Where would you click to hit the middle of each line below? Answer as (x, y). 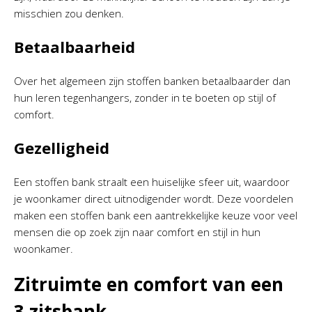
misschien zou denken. (69, 13)
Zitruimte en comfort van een (149, 284)
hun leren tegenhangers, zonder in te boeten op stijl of (145, 97)
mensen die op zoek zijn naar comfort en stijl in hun (137, 232)
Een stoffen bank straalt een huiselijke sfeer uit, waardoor (152, 181)
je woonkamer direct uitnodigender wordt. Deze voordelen (154, 198)
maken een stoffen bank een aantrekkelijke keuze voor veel (156, 215)
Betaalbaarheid (75, 46)
